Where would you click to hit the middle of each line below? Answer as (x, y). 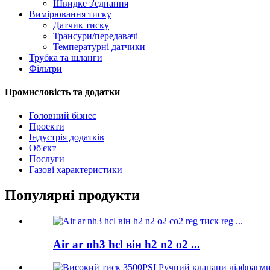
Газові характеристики (76, 170)
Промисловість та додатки (62, 92)
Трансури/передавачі (96, 36)
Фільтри (46, 68)
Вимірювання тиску (70, 14)
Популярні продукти (72, 195)
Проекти (47, 127)
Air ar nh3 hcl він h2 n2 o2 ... (127, 244)
